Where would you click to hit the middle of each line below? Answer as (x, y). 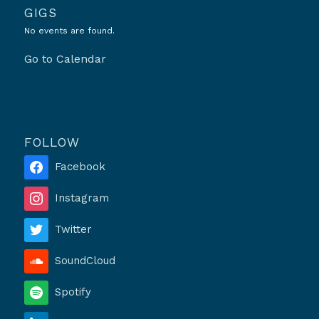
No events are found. (69, 30)
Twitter (73, 229)
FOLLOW (52, 142)
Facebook (80, 166)
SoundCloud (85, 260)
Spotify (73, 292)
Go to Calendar (65, 58)
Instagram (82, 198)
